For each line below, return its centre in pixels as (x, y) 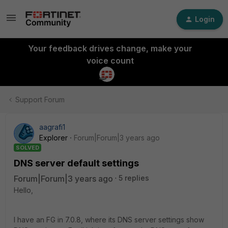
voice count (110, 61)
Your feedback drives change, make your (110, 48)
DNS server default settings (76, 163)
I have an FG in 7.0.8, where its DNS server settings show (109, 220)
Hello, (23, 190)
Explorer (53, 138)
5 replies (134, 178)
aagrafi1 (52, 127)
